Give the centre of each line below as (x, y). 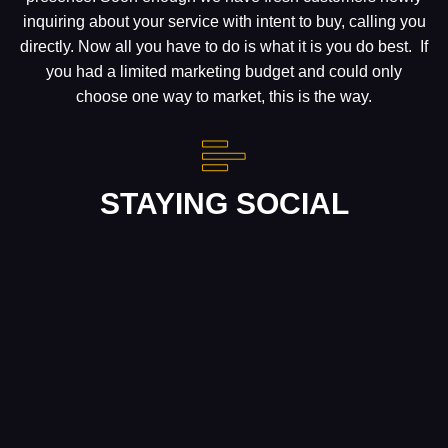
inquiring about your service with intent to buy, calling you (224, 21)
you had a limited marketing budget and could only (224, 71)
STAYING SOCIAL (224, 203)
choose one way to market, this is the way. (224, 96)
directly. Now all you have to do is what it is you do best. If (224, 46)
